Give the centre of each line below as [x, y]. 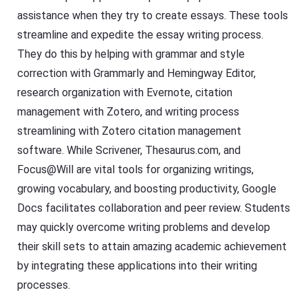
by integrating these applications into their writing [137, 266]
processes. [44, 285]
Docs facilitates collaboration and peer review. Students [154, 208]
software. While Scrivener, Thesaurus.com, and [129, 151]
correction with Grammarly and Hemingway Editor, [137, 74]
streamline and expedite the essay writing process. [141, 35]
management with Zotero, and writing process [129, 112]
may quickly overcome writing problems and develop [144, 228]
